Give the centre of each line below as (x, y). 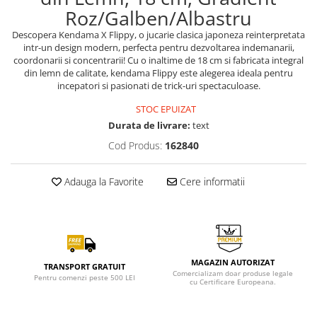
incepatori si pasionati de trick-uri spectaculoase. (158, 86)
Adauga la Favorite (102, 181)
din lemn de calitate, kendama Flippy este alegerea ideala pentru (158, 73)
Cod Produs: (135, 145)
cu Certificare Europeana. (232, 282)
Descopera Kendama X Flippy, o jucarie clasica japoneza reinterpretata (158, 35)
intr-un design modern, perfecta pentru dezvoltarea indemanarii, (158, 47)
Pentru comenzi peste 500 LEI (85, 277)
